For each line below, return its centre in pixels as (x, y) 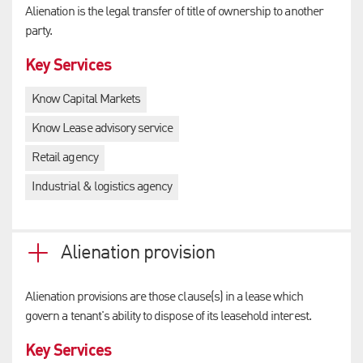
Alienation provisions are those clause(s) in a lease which (164, 298)
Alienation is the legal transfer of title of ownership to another (174, 12)
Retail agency (65, 158)
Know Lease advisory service (102, 128)
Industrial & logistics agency (102, 187)
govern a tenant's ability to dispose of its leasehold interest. (168, 317)
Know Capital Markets (86, 99)
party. (39, 31)
